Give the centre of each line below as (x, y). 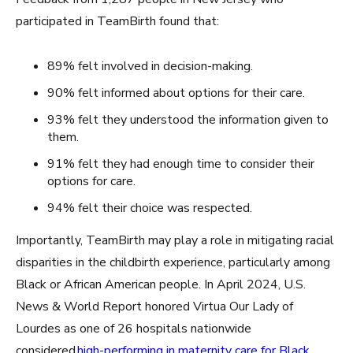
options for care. (91, 181)
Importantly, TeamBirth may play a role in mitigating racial (175, 240)
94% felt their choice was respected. (150, 208)
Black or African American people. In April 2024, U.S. (161, 284)
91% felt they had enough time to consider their (181, 164)
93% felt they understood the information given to (188, 120)
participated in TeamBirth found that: (117, 21)
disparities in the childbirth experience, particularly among (173, 262)
